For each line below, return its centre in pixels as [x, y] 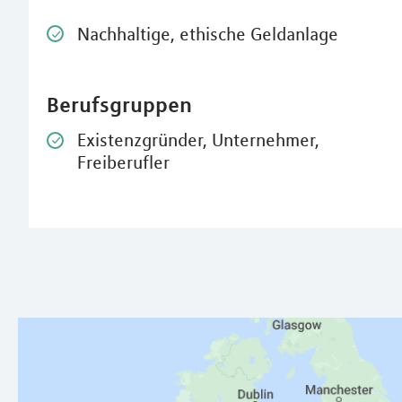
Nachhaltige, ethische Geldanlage [208, 34]
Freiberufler [123, 162]
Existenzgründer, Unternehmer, [198, 140]
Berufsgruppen [119, 104]
